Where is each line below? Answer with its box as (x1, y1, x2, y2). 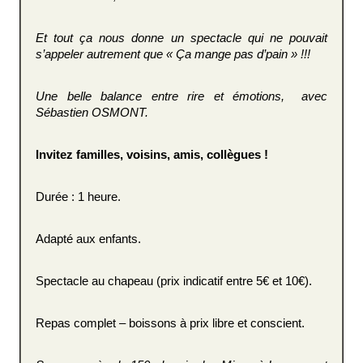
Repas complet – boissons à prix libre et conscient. (36, 316, 305, 330)
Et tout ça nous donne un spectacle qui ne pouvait (36, 31, 327, 45)
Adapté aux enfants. (36, 232, 141, 246)
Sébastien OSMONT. (36, 105, 148, 119)
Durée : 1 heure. (36, 190, 121, 203)
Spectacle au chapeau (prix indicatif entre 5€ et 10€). (36, 274, 312, 288)
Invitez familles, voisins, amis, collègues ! (36, 147, 268, 161)
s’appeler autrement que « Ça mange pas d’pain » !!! (36, 47, 310, 61)
